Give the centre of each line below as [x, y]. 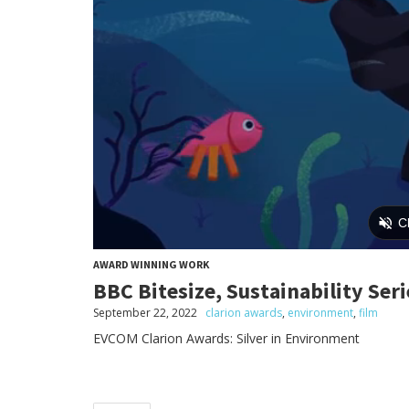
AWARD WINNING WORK [151, 264]
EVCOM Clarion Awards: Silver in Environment [226, 338]
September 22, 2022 [145, 312]
